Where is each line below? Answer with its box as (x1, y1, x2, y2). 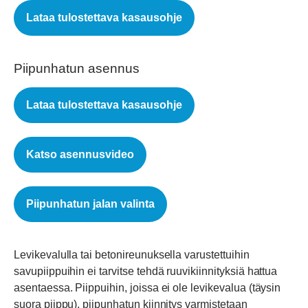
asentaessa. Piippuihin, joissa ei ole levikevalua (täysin (14, 282, 281, 294)
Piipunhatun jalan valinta (26, 198, 155, 210)
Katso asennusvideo (26, 148, 134, 161)
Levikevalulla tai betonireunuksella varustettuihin (14, 249, 250, 261)
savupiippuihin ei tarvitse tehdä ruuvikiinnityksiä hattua (14, 265, 278, 278)
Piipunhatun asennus (14, 60, 140, 76)
